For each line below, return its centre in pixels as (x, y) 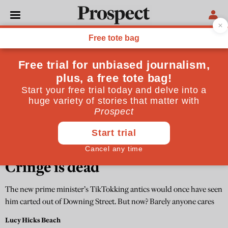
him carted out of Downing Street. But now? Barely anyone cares (110, 202)
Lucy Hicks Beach (33, 220)
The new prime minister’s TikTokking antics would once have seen (114, 189)
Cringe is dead (52, 167)
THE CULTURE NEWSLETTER (45, 148)
